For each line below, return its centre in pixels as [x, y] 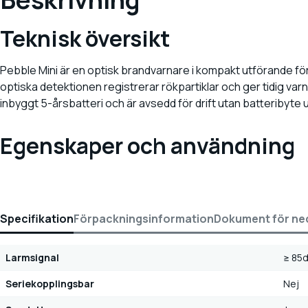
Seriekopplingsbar [50, 284]
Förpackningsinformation [144, 219]
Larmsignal [32, 258]
